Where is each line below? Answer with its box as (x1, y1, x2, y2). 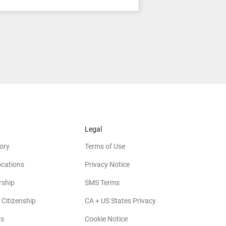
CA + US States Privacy (85, 196, 156, 205)
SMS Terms (85, 178, 120, 187)
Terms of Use (85, 142, 125, 150)
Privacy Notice (85, 160, 130, 168)
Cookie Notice (85, 214, 128, 223)
